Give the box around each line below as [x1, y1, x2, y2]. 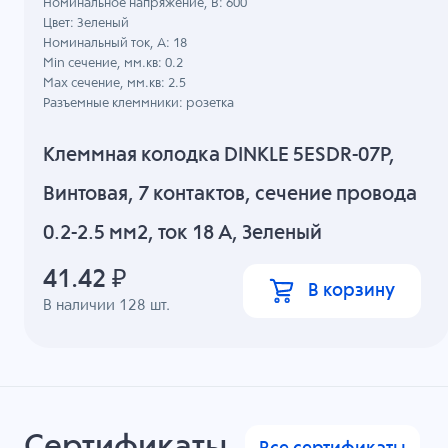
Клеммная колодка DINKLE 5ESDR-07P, [43, 145, 396, 167]
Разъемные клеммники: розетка [43, 96, 235, 110]
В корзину [308, 281, 396, 300]
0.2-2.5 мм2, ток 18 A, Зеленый [43, 223, 323, 245]
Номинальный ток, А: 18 [43, 36, 188, 50]
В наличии [43, 298, 120, 314]
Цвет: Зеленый [43, 16, 130, 30]
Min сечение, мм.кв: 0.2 [43, 56, 184, 70]
